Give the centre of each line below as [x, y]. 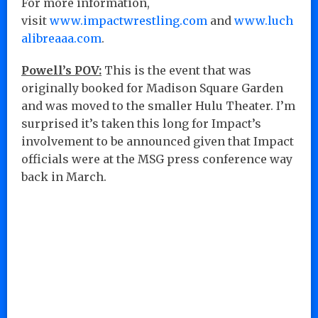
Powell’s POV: [61, 70]
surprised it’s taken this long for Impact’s [141, 123]
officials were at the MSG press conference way [157, 159]
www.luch [264, 20]
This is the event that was [176, 70]
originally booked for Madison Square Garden [152, 88]
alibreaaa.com [61, 38]
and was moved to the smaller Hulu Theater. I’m [158, 105]
